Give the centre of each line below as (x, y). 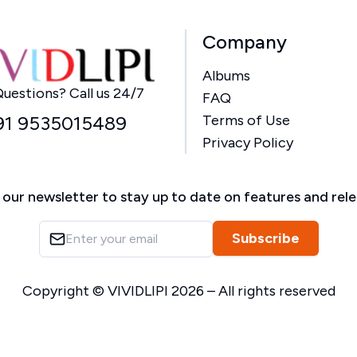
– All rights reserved (269, 291)
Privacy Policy (247, 143)
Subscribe (265, 239)
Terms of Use (246, 121)
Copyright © (65, 291)
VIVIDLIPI (137, 291)
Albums (226, 76)
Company (244, 42)
